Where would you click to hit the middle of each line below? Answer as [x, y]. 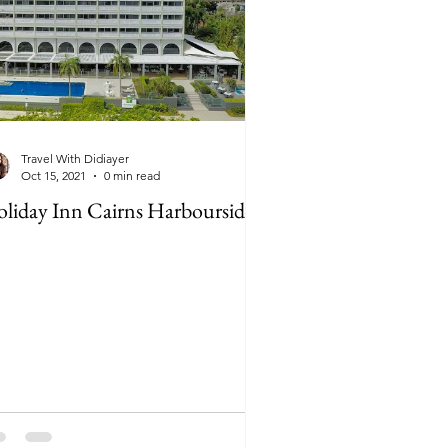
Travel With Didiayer [75, 158]
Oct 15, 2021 [53, 175]
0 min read [132, 175]
